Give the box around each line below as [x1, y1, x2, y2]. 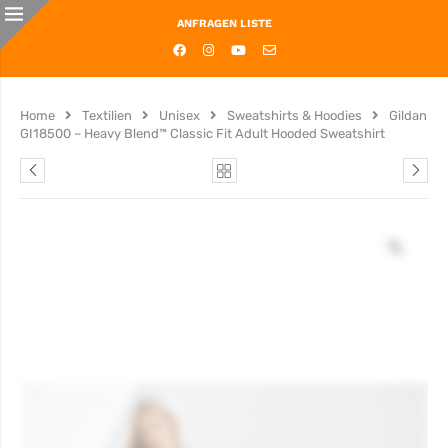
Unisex [159, 108, 200, 123]
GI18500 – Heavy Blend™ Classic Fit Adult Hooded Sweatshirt [20, 126, 385, 141]
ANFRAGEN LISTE [176, 17, 272, 30]
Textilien [82, 108, 132, 123]
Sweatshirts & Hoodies [227, 108, 362, 123]
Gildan [389, 108, 427, 123]
